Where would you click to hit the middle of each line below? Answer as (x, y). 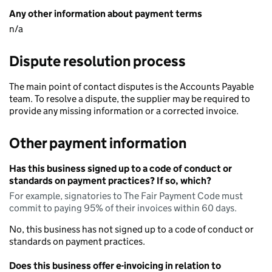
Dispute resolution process (97, 61)
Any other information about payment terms (106, 14)
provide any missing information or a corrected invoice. (124, 111)
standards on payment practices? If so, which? (110, 181)
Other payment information (98, 143)
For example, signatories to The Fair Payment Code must (126, 196)
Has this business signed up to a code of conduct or (121, 168)
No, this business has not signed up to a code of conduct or (131, 229)
